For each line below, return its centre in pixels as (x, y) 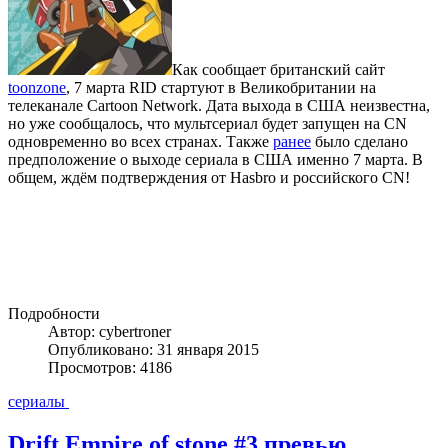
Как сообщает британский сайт (278, 69)
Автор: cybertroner (109, 331)
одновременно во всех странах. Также (140, 141)
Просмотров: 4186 (110, 367)
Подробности (54, 313)
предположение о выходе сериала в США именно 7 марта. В (215, 159)
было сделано (359, 141)
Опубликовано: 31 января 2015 (153, 349)
